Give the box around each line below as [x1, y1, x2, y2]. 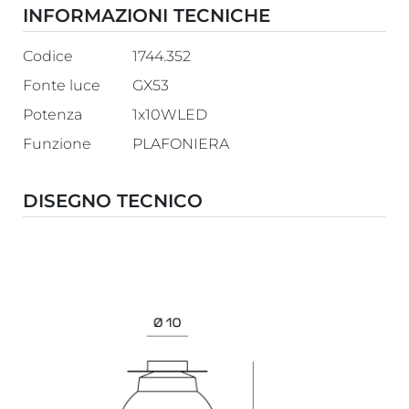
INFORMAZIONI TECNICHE [23, 4, 271, 26]
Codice [23, 47, 74, 65]
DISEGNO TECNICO [23, 189, 204, 212]
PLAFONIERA [131, 134, 229, 152]
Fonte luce [23, 76, 101, 94]
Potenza [23, 105, 83, 123]
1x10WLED [131, 105, 207, 123]
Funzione [23, 134, 92, 152]
